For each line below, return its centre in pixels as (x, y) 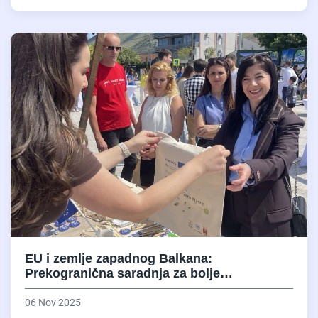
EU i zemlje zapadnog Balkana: (119, 258)
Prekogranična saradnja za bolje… (129, 273)
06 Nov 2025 (53, 302)
